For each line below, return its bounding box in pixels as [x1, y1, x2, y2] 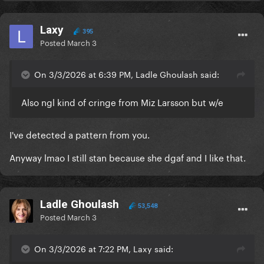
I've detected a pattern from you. [9, 127, 152, 141]
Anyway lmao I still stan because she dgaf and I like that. [9, 150, 248, 164]
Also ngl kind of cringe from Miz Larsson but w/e [21, 94, 226, 109]
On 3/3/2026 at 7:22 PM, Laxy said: [34, 242, 173, 255]
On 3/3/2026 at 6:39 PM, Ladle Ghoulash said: [34, 67, 219, 81]
